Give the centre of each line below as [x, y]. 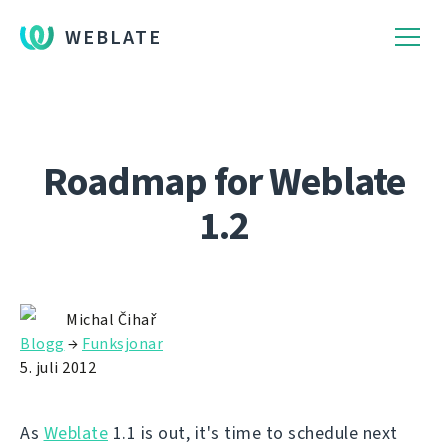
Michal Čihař [111, 319]
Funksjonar [122, 343]
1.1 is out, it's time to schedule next [253, 433]
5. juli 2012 [58, 367]
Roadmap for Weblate [224, 181]
